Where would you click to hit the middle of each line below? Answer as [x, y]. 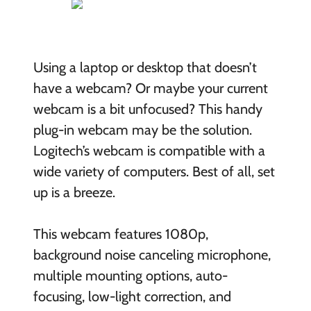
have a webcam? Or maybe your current [150, 88]
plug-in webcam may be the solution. [142, 129]
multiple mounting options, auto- [130, 275]
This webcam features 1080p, [120, 234]
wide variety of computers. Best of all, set [154, 171]
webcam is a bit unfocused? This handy [148, 109]
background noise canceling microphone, [152, 254]
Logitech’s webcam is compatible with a [149, 150]
